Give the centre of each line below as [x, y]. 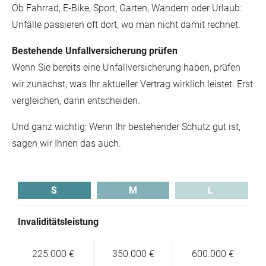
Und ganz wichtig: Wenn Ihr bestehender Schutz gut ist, [126, 127]
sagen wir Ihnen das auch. [66, 143]
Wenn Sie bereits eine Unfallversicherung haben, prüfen [126, 67]
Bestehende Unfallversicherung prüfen [95, 51]
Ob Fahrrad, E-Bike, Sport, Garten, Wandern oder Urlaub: [127, 8]
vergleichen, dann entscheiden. [76, 101]
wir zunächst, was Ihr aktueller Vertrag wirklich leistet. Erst [132, 84]
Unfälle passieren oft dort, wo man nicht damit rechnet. [126, 25]
